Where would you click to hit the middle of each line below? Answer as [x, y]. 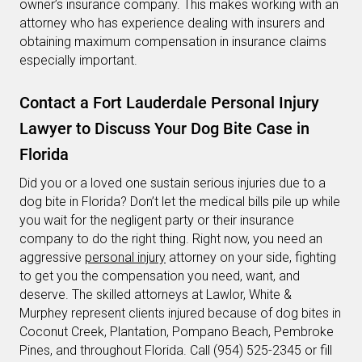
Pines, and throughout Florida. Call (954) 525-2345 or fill [176, 351]
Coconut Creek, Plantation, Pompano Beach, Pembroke [177, 332]
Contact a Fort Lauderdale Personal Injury [169, 103]
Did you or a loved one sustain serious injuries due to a [173, 183]
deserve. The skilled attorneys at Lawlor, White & [156, 295]
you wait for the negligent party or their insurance [157, 221]
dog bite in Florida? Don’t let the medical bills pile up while [180, 202]
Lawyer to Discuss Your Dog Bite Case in [164, 129]
